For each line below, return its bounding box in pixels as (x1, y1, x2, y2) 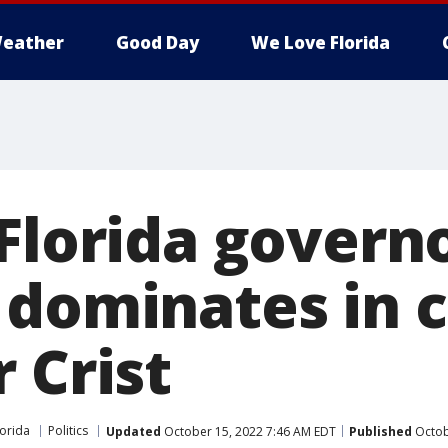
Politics (48, 422, 88, 439)
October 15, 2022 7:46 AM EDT (161, 422, 336, 440)
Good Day (116, 31, 199, 54)
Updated (106, 422, 161, 440)
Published (349, 422, 412, 440)
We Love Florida (251, 31, 390, 54)
